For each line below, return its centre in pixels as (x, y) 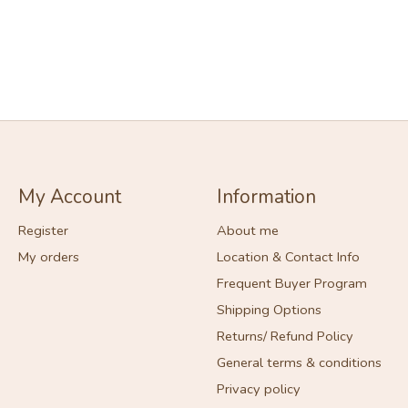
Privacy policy (258, 389)
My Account (69, 197)
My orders (48, 256)
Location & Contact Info (288, 256)
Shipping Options (269, 310)
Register (43, 230)
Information (266, 197)
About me (247, 230)
